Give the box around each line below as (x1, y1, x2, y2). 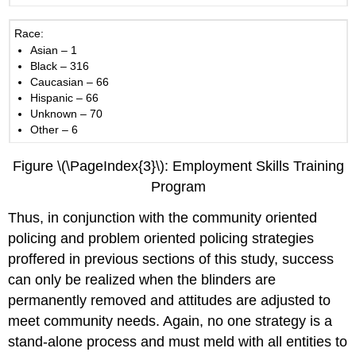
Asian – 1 (30, 44, 78, 57)
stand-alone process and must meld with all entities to (8, 334, 348, 350)
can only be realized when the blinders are (8, 272, 277, 288)
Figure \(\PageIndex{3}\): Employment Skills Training (12, 158, 344, 175)
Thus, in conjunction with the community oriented (8, 210, 318, 226)
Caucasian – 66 (30, 75, 110, 89)
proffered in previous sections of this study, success (8, 251, 335, 268)
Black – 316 (30, 60, 90, 73)
